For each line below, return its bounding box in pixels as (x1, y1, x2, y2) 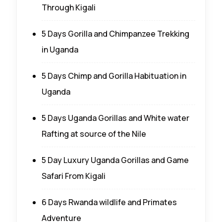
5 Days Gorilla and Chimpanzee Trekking (42, 28, 189, 39)
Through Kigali (42, 1, 96, 13)
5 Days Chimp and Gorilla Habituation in (42, 70, 186, 81)
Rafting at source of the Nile (42, 128, 146, 139)
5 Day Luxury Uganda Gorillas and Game (42, 154, 189, 166)
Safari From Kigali (42, 170, 106, 181)
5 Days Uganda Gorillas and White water (42, 112, 189, 123)
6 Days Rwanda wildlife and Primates (42, 196, 177, 208)
